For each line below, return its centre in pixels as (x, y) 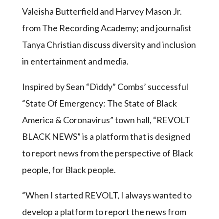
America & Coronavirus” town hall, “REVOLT (106, 120)
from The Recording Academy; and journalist (107, 28)
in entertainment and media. (75, 61)
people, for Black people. (69, 170)
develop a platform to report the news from (104, 212)
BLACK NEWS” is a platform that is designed (106, 136)
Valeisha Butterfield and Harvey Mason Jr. (102, 11)
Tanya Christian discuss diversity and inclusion (109, 44)
